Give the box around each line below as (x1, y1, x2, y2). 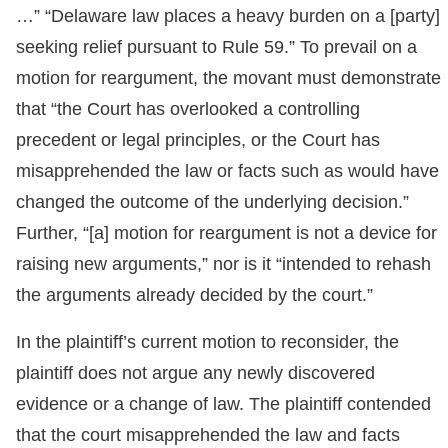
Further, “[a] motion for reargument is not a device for (16, 223, 437, 243)
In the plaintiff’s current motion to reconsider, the (16, 332, 399, 352)
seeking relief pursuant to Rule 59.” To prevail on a (16, 37, 417, 57)
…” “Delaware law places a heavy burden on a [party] (16, 6, 440, 26)
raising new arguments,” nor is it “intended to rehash (16, 254, 431, 274)
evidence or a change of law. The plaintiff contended (16, 394, 431, 414)
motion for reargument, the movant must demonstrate (16, 68, 441, 88)
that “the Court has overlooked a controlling (16, 99, 360, 119)
